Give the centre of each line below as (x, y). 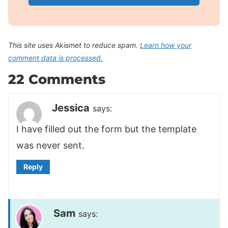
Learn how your (166, 45)
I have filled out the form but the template (106, 129)
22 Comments (57, 79)
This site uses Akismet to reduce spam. (74, 45)
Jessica (71, 108)
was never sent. (50, 145)
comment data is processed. (55, 58)
